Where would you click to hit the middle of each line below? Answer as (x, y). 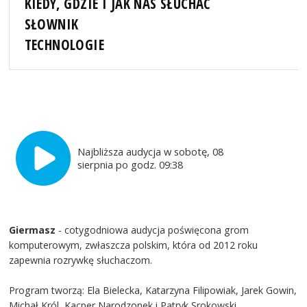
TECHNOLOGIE (64, 44)
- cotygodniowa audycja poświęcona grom (152, 230)
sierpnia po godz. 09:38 (131, 164)
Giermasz (33, 230)
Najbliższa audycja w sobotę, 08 (151, 151)
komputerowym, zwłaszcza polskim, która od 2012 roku (134, 245)
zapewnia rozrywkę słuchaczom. (81, 260)
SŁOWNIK (51, 24)
